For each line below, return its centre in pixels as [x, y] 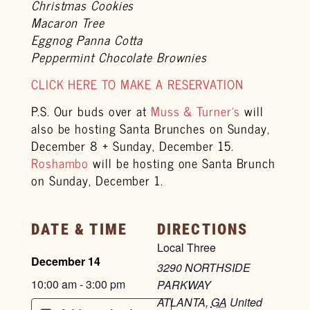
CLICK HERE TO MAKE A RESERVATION [137, 84]
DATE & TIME [80, 229]
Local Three [186, 247]
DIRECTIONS [202, 229]
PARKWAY [184, 284]
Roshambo [60, 163]
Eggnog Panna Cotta [87, 39]
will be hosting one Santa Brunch [182, 163]
